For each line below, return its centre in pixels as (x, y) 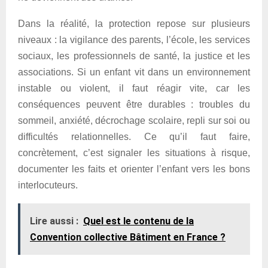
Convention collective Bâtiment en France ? (128, 237)
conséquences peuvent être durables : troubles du (134, 104)
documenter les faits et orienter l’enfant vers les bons (134, 169)
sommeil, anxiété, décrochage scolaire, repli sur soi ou (134, 121)
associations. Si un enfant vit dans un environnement (134, 72)
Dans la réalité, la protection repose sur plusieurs (134, 24)
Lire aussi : (54, 221)
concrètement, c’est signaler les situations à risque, (134, 153)
